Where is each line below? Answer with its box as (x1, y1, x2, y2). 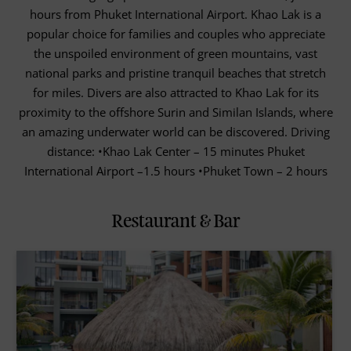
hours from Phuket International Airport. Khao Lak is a (30, 6, 321, 23)
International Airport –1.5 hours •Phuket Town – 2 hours (24, 163, 327, 179)
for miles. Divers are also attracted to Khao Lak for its (32, 85, 319, 101)
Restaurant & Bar (111, 213, 240, 230)
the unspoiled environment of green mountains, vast (34, 45, 317, 62)
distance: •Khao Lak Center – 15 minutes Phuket (46, 143, 305, 160)
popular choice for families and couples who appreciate (26, 26, 325, 42)
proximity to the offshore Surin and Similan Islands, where (18, 104, 333, 121)
